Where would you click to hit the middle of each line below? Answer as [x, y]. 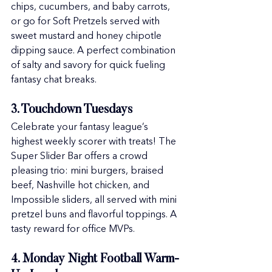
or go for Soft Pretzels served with [87, 22]
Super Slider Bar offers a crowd [80, 157]
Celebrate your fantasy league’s [81, 127]
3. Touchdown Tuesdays [72, 110]
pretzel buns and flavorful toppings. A [95, 215]
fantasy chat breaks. [54, 80]
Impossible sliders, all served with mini [95, 200]
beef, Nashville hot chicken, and [81, 186]
